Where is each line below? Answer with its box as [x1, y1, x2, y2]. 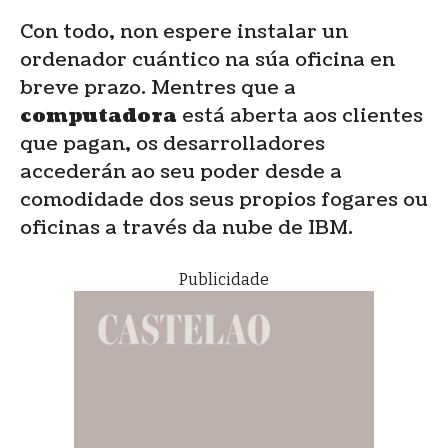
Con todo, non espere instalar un [20, 18, 348, 45]
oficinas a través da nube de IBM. [20, 214, 353, 241]
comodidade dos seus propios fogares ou [20, 186, 428, 213]
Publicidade [179, 269, 269, 289]
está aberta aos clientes [177, 102, 423, 129]
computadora [20, 102, 177, 129]
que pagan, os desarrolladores [20, 130, 325, 157]
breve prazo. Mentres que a [20, 74, 296, 101]
